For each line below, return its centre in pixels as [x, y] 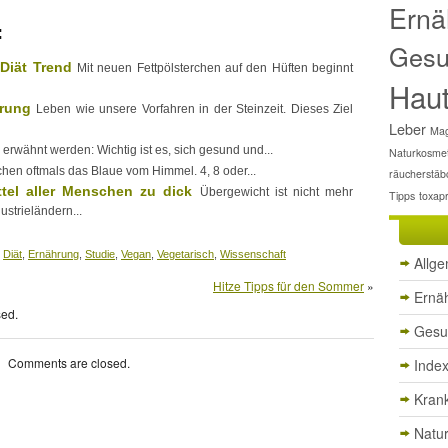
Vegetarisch [185, 253]
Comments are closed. [69, 362]
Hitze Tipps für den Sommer [288, 285]
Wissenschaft [253, 253]
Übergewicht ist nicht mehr [276, 191]
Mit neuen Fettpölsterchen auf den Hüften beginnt [215, 67]
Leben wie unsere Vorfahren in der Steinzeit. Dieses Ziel [195, 108]
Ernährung [53, 253]
